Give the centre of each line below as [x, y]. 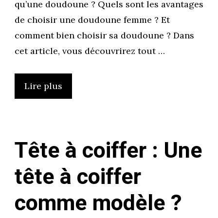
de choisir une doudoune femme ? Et [92, 19]
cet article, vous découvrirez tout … [90, 51]
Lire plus [43, 86]
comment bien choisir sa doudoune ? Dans [104, 35]
